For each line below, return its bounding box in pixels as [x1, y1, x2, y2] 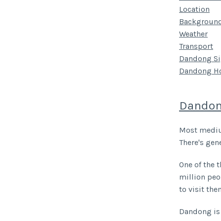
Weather [179, 29, 208, 39]
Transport [179, 41, 213, 51]
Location [179, 4, 210, 14]
